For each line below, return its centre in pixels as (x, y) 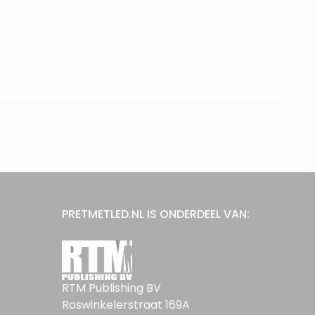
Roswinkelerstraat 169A (126, 305)
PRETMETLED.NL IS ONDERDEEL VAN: (156, 214)
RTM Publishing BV (111, 288)
